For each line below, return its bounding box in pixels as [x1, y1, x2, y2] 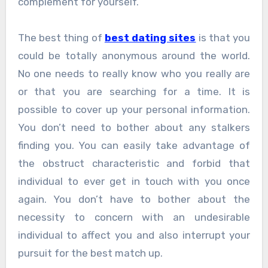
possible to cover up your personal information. [17, 103, 251, 115]
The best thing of [17, 31, 105, 44]
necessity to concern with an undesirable [17, 211, 251, 223]
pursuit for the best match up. [17, 246, 163, 259]
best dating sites [104, 31, 196, 44]
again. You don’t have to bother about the [17, 193, 251, 205]
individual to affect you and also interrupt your [17, 229, 251, 241]
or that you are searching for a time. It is [17, 85, 251, 98]
